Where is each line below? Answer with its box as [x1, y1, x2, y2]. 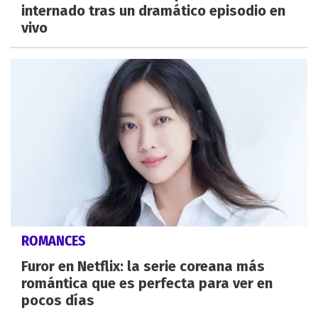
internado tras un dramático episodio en [21, 2, 285, 20]
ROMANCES [21, 231, 85, 249]
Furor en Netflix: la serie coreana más [21, 257, 265, 275]
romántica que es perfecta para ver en [21, 274, 273, 292]
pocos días [21, 291, 94, 309]
